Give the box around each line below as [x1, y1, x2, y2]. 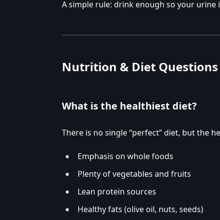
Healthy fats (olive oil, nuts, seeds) [78, 204, 203, 215]
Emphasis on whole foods [78, 151, 173, 162]
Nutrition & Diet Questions [62, 58, 218, 75]
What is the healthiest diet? [62, 99, 197, 113]
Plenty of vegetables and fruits [78, 168, 191, 180]
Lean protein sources [78, 186, 156, 197]
